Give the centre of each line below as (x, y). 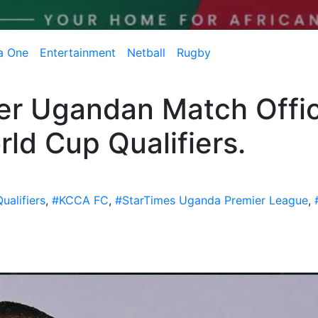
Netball (146, 53)
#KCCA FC (80, 200)
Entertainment (77, 53)
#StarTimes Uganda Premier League (212, 200)
